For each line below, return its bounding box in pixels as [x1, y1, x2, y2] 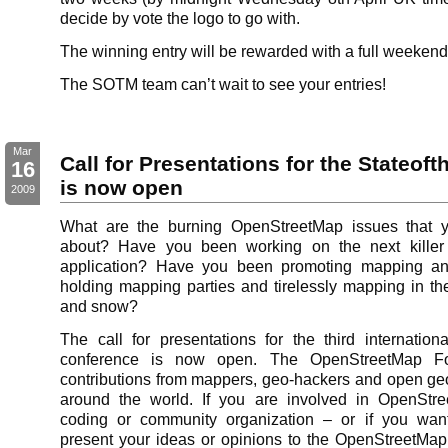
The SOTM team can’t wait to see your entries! [60, 75, 386, 93]
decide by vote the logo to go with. [60, 9, 300, 27]
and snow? [60, 297, 138, 315]
